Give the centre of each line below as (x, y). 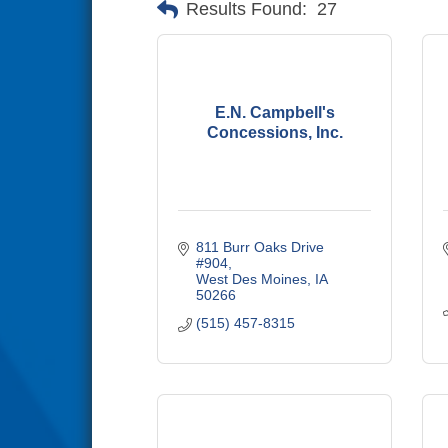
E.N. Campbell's (274, 112)
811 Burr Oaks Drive (259, 247)
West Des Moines (251, 279)
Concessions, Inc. (274, 132)
